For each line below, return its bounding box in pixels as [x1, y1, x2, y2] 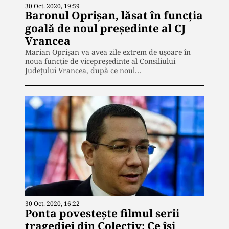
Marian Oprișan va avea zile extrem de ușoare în [25, 47, 191, 57]
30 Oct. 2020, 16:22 [25, 199, 80, 209]
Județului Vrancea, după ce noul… [25, 65, 141, 75]
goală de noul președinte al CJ [25, 20, 186, 35]
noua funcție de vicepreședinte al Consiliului [25, 56, 175, 66]
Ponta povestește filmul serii [25, 206, 179, 221]
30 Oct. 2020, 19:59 [25, 1, 80, 10]
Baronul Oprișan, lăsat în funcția [25, 8, 203, 22]
